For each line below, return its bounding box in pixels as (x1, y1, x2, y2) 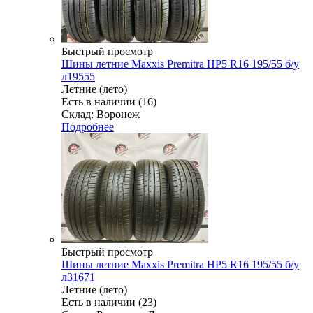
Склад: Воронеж (61, 108, 140, 120)
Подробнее (61, 120, 114, 133)
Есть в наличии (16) (61, 95, 156, 108)
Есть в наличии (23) (61, 296, 156, 308)
